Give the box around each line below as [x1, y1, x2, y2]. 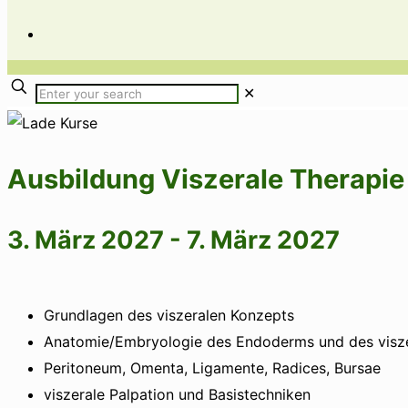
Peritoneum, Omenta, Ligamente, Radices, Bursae [44, 359, 381, 378]
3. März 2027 [7, 225, 164, 255]
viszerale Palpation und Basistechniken [44, 385, 311, 404]
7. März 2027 [187, 225, 340, 255]
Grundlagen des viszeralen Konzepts [44, 306, 294, 325]
